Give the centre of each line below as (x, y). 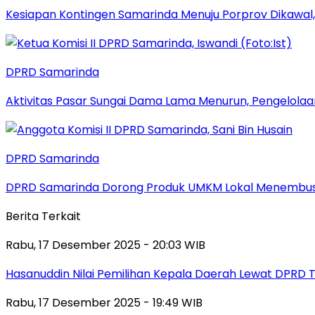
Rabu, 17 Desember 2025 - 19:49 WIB (104, 302)
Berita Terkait (43, 216)
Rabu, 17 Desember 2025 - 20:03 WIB (105, 245)
